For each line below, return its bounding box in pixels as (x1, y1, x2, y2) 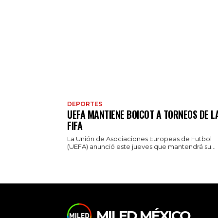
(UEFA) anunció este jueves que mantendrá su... (67, 143, 216, 151)
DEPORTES (67, 100, 102, 108)
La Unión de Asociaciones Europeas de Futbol (67, 135, 212, 143)
